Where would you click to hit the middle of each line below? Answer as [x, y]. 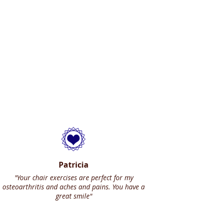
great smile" [74, 196]
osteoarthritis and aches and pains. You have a [74, 187]
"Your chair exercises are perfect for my [74, 178]
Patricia [73, 165]
